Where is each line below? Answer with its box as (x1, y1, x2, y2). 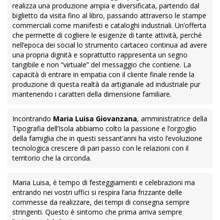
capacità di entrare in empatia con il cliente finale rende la (12, 70, 194, 79)
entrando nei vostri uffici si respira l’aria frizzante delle (12, 188, 182, 197)
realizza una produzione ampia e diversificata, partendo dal (12, 1, 199, 10)
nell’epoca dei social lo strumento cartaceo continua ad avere (12, 40, 207, 50)
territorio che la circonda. (12, 153, 91, 163)
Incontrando (12, 114, 53, 123)
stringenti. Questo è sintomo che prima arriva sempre (12, 207, 182, 217)
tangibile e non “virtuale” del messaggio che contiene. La (12, 60, 191, 69)
